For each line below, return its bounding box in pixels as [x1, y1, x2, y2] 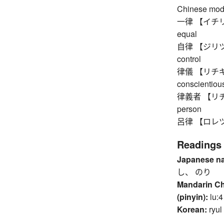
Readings [176, 136, 221, 151]
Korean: [176, 203, 207, 215]
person [176, 102, 201, 114]
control [176, 52, 201, 64]
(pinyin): [176, 190, 208, 202]
